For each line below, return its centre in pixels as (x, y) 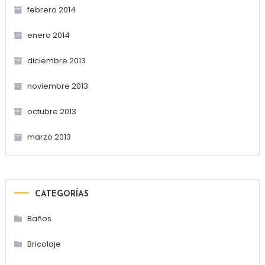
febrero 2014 (51, 9)
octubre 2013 (51, 111)
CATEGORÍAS (62, 194)
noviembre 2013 (57, 86)
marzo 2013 (49, 137)
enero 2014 (48, 35)
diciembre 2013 (56, 60)
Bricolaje (44, 244)
